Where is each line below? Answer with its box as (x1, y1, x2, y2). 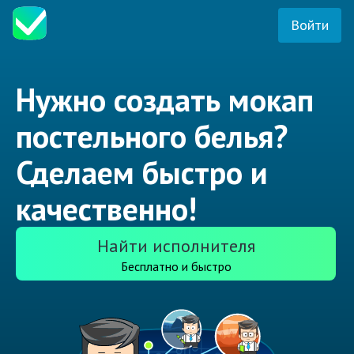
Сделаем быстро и (16, 152, 268, 194)
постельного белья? (16, 115, 288, 157)
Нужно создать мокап (16, 79, 314, 121)
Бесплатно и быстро (120, 258, 232, 275)
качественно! (16, 188, 197, 230)
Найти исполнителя (96, 235, 255, 258)
